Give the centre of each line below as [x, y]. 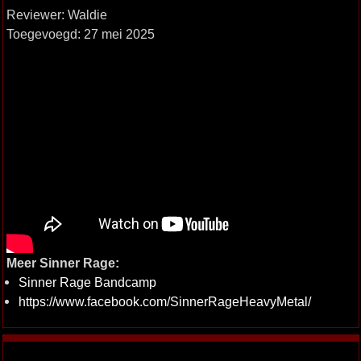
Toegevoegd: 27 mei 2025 [80, 34]
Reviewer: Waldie [56, 15]
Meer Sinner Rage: [62, 262]
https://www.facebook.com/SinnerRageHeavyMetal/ [164, 301]
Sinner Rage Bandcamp [87, 282]
